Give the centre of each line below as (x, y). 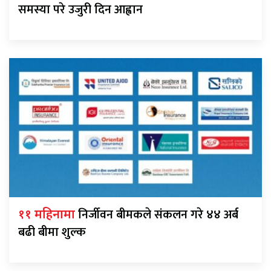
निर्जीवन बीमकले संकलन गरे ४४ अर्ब (158, 215)
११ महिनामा (48, 216)
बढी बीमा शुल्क (52, 233)
